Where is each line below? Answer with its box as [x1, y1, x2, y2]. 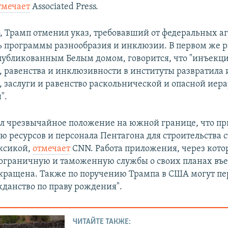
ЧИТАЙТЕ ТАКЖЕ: [73, 217, 131, 226]
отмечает [33, 144, 71, 154]
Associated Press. [30, 2, 99, 12]
